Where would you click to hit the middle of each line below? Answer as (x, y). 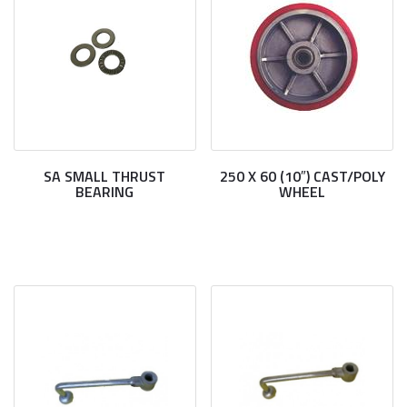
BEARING (105, 192)
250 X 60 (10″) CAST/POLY (302, 176)
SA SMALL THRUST (105, 176)
